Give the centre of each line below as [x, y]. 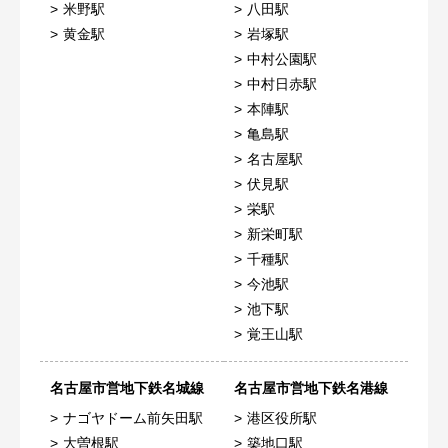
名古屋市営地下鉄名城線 [127, 388]
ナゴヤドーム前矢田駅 [133, 418]
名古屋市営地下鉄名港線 [311, 388]
